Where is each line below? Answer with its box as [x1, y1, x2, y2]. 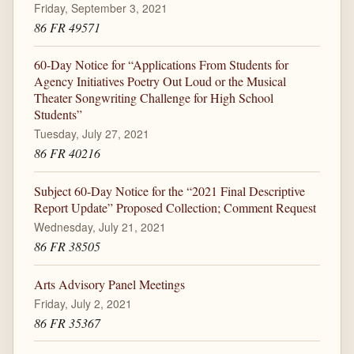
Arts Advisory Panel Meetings [33, 275, 185, 292]
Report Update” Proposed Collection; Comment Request [33, 199, 316, 217]
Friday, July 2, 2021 [33, 295, 132, 311]
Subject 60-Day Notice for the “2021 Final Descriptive [33, 183, 305, 200]
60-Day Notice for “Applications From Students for [33, 56, 288, 73]
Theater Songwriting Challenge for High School [33, 89, 273, 107]
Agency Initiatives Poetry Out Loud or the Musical [33, 73, 286, 90]
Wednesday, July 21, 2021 [33, 219, 166, 235]
